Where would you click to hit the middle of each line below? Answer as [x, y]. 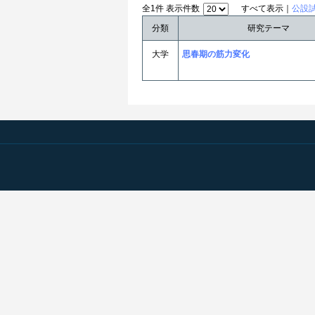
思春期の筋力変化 [216, 54]
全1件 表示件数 [171, 9]
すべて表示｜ [266, 9]
